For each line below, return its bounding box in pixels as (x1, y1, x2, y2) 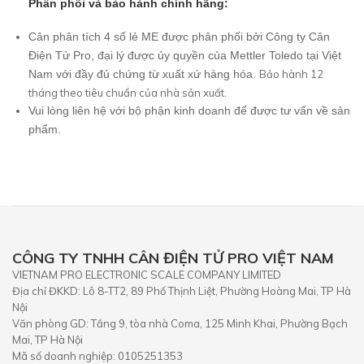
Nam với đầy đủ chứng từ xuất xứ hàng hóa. (28, 67, 259, 81)
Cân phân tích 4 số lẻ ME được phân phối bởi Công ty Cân (28, 30, 330, 44)
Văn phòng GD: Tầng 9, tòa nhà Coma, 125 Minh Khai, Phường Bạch (12, 317, 348, 331)
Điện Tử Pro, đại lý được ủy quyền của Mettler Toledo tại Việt (28, 49, 341, 63)
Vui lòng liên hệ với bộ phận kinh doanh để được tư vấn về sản (28, 104, 350, 118)
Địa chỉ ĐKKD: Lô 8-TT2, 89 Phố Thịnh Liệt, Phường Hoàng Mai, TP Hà (12, 284, 351, 298)
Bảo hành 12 (259, 67, 323, 81)
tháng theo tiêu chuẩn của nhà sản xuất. (28, 86, 227, 100)
